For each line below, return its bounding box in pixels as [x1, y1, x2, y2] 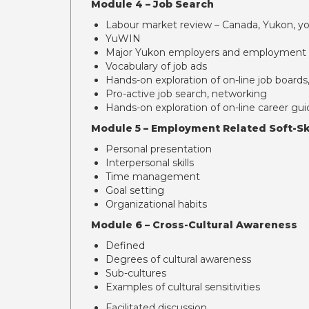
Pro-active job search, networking [106, 88, 267, 100]
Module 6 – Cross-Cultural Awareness [91, 219, 297, 231]
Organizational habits [106, 198, 207, 210]
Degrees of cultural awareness [106, 253, 251, 266]
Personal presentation [106, 143, 212, 155]
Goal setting [106, 184, 164, 197]
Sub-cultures [106, 267, 166, 279]
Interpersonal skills [106, 157, 194, 169]
